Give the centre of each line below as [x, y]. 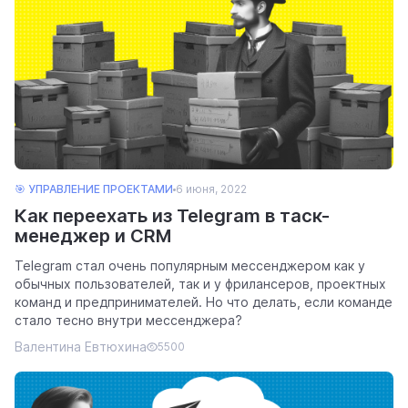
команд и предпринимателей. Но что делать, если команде [204, 302]
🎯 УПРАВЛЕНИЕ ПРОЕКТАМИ [94, 189]
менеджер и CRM [93, 236]
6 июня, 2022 [211, 189]
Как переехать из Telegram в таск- [172, 216]
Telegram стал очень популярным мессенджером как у [190, 266]
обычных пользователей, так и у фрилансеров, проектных [200, 284]
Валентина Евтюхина [81, 347]
